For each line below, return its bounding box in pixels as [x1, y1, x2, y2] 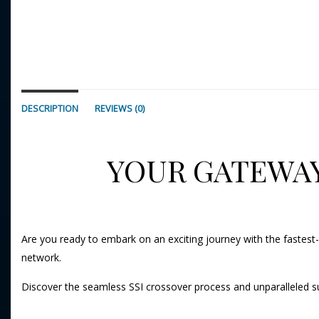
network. [21, 251, 61, 265]
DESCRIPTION [21, 103, 78, 115]
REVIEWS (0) [95, 103, 145, 115]
